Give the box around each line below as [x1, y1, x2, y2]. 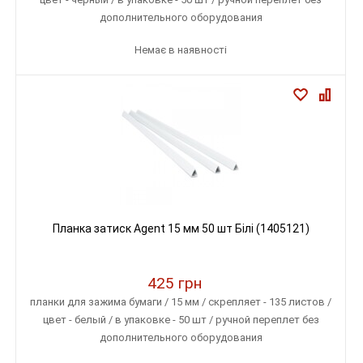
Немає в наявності [135, 44, 227, 56]
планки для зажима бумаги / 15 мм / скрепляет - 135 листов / [30, 296, 331, 308]
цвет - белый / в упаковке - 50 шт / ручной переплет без [42, 314, 319, 326]
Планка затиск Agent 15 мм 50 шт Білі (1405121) [52, 222, 310, 235]
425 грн [147, 274, 202, 293]
